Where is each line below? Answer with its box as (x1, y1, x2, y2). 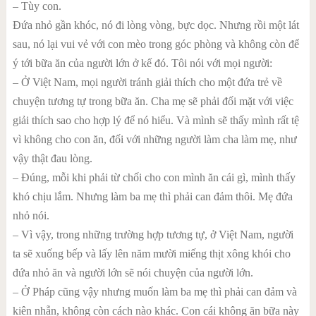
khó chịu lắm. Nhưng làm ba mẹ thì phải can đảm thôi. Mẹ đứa (12, 190, 293, 202)
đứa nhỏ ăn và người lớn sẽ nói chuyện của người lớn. (12, 267, 253, 279)
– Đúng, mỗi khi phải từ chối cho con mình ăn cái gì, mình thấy (12, 171, 296, 183)
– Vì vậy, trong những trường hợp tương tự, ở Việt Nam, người (12, 229, 293, 241)
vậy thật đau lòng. (12, 152, 92, 164)
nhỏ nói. (12, 209, 49, 221)
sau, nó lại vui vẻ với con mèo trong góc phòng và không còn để (12, 38, 299, 50)
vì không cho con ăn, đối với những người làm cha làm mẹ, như (12, 133, 297, 145)
